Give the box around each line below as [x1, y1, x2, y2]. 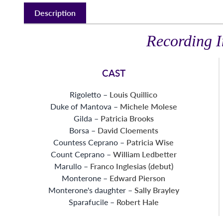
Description [34, 8, 76, 17]
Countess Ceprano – [53, 137, 126, 147]
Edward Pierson [110, 173, 165, 183]
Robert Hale [116, 197, 159, 207]
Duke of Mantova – [50, 101, 120, 111]
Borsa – [69, 125, 98, 135]
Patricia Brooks [100, 113, 154, 123]
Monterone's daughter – [48, 185, 134, 195]
